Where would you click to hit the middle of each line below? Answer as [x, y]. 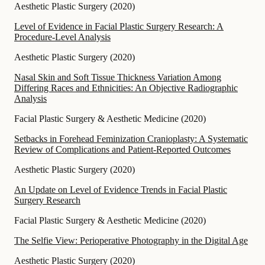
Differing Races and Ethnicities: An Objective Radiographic [126, 88]
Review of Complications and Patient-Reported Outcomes [122, 149]
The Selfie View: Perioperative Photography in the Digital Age [131, 240]
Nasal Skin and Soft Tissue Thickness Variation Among [118, 77]
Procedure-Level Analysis [62, 37]
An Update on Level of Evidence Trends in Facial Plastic [121, 189]
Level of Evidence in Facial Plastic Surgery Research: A [119, 26]
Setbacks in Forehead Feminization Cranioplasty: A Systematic [131, 138]
